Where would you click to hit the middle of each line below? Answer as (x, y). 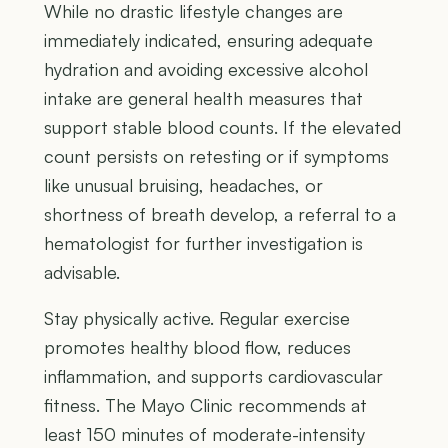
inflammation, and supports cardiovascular (213, 376)
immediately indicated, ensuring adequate (208, 40)
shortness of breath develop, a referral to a (220, 214)
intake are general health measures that (203, 98)
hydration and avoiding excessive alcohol (206, 69)
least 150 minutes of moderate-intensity (204, 434)
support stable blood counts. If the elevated (222, 127)
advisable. (82, 272)
